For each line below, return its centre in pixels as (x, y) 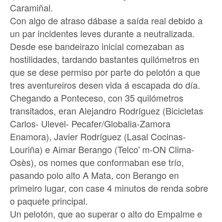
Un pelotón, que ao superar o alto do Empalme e (106, 213)
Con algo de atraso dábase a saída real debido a (106, 20)
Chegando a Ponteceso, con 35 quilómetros (97, 97)
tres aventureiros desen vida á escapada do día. (105, 84)
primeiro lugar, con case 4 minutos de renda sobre (109, 188)
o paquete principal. (49, 200)
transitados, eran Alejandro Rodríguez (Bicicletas (107, 110)
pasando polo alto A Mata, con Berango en (94, 175)
